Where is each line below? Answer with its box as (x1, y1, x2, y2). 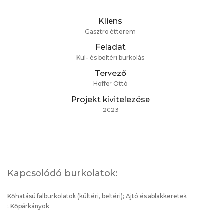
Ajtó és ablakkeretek (124, 192, 187, 200)
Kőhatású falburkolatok (7, 192, 76, 200)
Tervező (94, 68, 126, 78)
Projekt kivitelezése (71, 94, 150, 104)
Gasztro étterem (85, 27, 136, 35)
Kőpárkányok (10, 202, 49, 210)
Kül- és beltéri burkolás (76, 53, 144, 61)
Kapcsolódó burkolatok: (7, 167, 117, 179)
